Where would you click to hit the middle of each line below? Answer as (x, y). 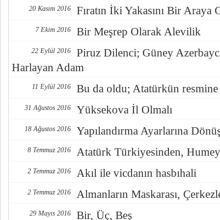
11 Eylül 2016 (51, 87)
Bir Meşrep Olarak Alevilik (139, 32)
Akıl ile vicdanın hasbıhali (137, 173)
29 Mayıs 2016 (50, 213)
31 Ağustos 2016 (48, 108)
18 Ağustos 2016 (48, 129)
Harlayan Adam (48, 68)
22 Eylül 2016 (51, 51)
